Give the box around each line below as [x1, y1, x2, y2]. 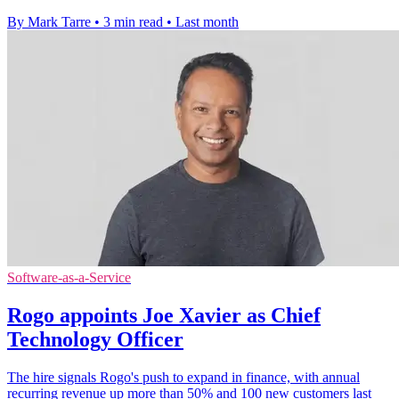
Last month [175, 14, 239, 30]
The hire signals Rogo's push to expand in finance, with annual [7, 370, 360, 386]
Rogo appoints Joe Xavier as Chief [7, 304, 321, 328]
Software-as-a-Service [7, 270, 131, 286]
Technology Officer [7, 328, 183, 352]
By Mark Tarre [7, 14, 91, 30]
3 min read [103, 14, 163, 30]
